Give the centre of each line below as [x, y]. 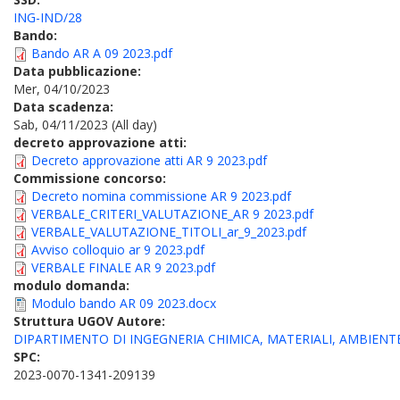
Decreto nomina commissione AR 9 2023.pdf [161, 196]
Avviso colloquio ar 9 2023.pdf [118, 250]
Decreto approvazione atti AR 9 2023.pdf [149, 160]
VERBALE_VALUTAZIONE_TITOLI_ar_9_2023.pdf [169, 232]
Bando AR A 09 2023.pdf [102, 53]
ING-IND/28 [48, 17]
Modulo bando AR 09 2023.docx [124, 303]
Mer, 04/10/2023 [62, 89]
